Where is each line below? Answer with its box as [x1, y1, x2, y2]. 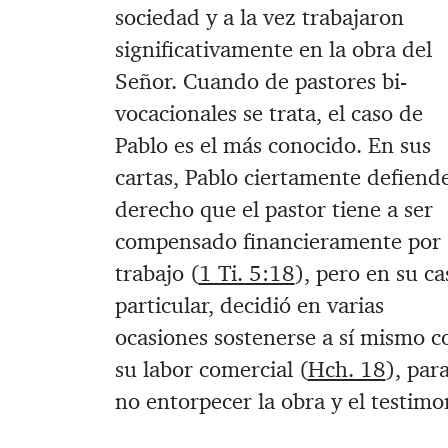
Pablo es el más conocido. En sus [114, 131, 431, 161]
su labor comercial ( [114, 355, 308, 385]
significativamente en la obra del [114, 35, 432, 65]
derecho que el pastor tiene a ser [114, 195, 433, 225]
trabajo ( [114, 259, 199, 289]
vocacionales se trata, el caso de [114, 99, 423, 129]
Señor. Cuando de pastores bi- [114, 67, 407, 97]
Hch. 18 [307, 355, 386, 385]
